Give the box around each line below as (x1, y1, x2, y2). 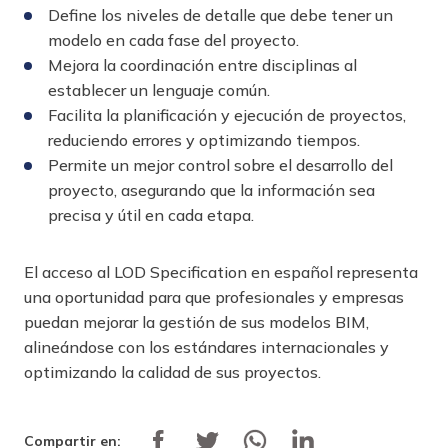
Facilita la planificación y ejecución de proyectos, (48, 105, 406, 126)
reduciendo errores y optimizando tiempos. (48, 130, 360, 151)
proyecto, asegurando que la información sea (48, 180, 375, 201)
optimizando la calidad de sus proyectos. (24, 362, 321, 383)
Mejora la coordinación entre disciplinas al (48, 55, 357, 76)
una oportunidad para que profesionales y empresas (24, 287, 404, 308)
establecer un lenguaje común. (48, 80, 270, 101)
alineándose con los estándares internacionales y (24, 337, 389, 358)
